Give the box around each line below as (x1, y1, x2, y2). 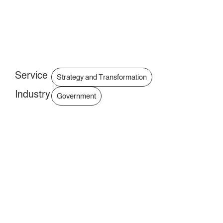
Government (57, 92, 96, 100)
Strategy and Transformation (57, 73, 147, 81)
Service (15, 70, 48, 81)
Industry (15, 89, 50, 100)
